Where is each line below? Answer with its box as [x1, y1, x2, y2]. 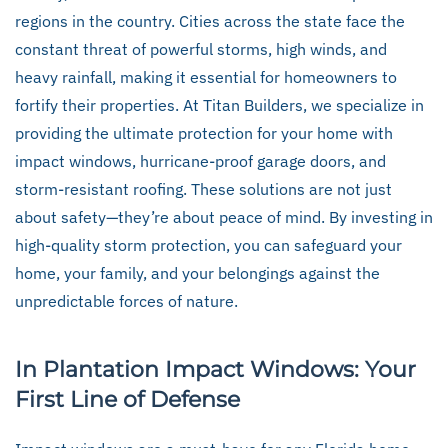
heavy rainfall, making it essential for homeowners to [15, 67, 397, 87]
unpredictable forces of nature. [15, 291, 238, 311]
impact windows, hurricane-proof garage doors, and [15, 151, 386, 171]
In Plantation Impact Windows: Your [15, 356, 416, 383]
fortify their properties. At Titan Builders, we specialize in [15, 95, 424, 115]
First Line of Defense [15, 386, 240, 413]
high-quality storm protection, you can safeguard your [15, 235, 402, 255]
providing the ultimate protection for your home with [15, 123, 393, 143]
